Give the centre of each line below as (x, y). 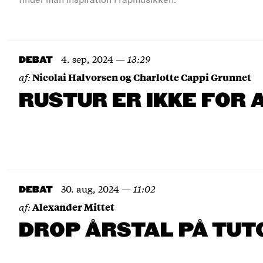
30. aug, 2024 (90, 188)
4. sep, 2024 (87, 58)
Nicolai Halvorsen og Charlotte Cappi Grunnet (142, 77)
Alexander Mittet (73, 207)
